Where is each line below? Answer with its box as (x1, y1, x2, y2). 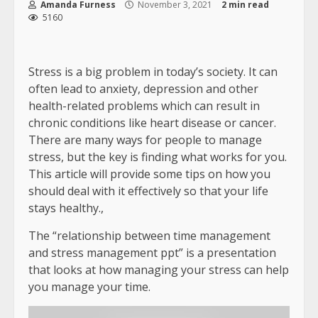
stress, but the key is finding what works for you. (28, 149, 287, 165)
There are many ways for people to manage (28, 132, 262, 148)
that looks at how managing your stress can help (28, 262, 289, 278)
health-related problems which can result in (28, 98, 260, 114)
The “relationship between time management (28, 228, 270, 244)
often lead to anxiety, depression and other (28, 81, 258, 97)
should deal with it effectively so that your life (28, 183, 268, 199)
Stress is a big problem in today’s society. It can (28, 64, 278, 80)
